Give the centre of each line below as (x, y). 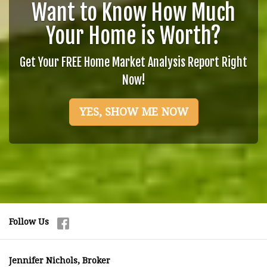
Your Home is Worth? (133, 36)
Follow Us (32, 222)
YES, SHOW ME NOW (133, 112)
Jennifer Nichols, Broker (60, 260)
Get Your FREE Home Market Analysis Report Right (133, 62)
